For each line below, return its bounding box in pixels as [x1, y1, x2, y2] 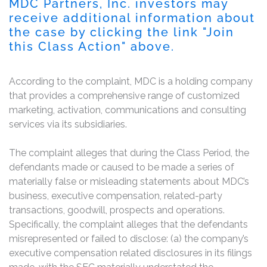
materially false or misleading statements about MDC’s [9, 176, 249, 187]
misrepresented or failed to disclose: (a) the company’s [9, 233, 249, 244]
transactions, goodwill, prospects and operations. [9, 204, 227, 216]
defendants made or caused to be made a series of [9, 162, 234, 173]
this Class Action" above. [9, 39, 179, 54]
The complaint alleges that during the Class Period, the [9, 147, 249, 159]
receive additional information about [9, 11, 255, 25]
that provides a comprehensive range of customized [9, 90, 240, 101]
